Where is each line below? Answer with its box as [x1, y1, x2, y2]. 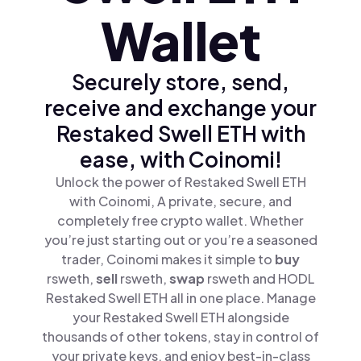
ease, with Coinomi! [79, 146, 282, 172]
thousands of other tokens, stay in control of [42, 328, 319, 345]
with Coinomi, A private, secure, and [69, 193, 292, 210]
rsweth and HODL [207, 270, 314, 287]
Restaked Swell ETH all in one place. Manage [45, 289, 316, 306]
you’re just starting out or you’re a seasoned [44, 231, 317, 248]
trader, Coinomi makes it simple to [61, 251, 275, 268]
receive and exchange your [44, 94, 317, 121]
